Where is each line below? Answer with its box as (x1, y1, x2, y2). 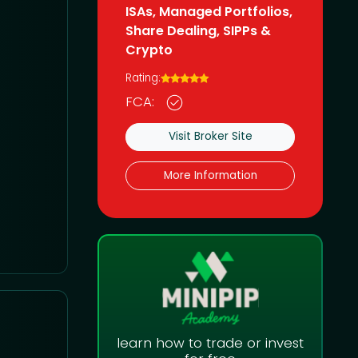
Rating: (125, 70, 161, 86)
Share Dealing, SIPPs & (125, 21, 272, 40)
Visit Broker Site (168, 129, 253, 145)
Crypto (125, 40, 173, 59)
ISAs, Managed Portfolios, (125, 2, 293, 21)
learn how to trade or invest (117, 333, 304, 353)
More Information (163, 168, 257, 184)
